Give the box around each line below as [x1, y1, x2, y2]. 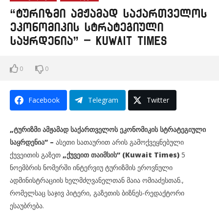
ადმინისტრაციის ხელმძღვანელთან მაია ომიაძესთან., [10, 175, 184, 185]
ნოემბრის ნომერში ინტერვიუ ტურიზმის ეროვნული [10, 163, 173, 173]
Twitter [147, 95, 169, 105]
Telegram [88, 95, 118, 105]
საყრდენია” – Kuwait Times [10, 36, 167, 47]
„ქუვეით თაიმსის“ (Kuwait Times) [63, 150, 181, 160]
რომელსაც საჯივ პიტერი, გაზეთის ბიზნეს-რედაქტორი [10, 188, 184, 198]
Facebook [28, 95, 60, 105]
